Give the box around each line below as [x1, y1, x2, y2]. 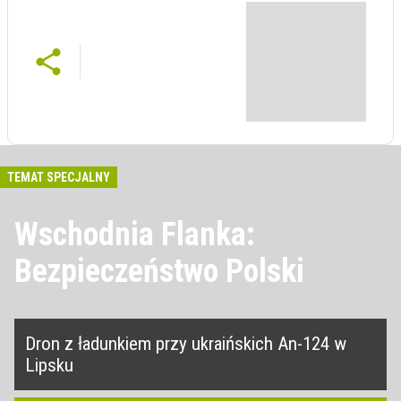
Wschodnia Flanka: [14, 216, 255, 254]
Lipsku [25, 354, 73, 377]
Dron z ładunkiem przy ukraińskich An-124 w [25, 333, 346, 355]
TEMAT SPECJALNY [7, 170, 110, 185]
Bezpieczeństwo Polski [14, 252, 304, 291]
